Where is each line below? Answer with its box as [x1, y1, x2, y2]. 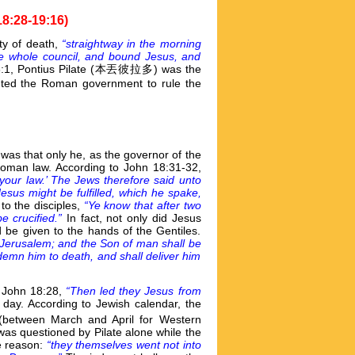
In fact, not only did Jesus [67, 212, 201, 224]
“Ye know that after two [83, 199, 201, 212]
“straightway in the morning [61, 37, 201, 50]
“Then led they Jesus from [66, 284, 201, 297]
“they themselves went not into [46, 338, 201, 351]
